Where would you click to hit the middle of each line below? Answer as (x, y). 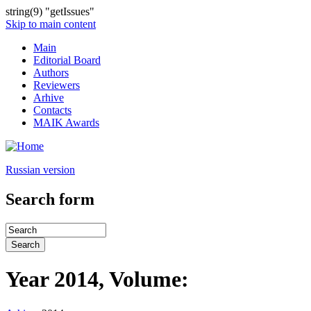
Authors (51, 73)
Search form (50, 199)
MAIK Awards (66, 123)
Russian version (40, 170)
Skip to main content (51, 24)
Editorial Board (67, 60)
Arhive (49, 98)
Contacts (52, 110)
